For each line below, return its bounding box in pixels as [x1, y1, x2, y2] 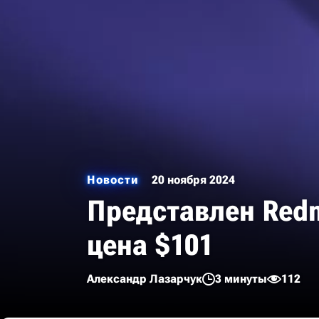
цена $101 [87, 229, 213, 262]
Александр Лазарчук [87, 272, 202, 286]
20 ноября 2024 [152, 173, 235, 187]
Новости [87, 173, 139, 187]
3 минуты [215, 272, 267, 286]
